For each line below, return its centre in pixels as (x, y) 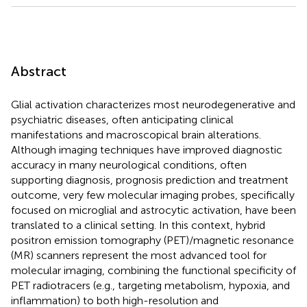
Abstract (39, 71)
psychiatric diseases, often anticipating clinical (122, 119)
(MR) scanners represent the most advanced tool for (139, 255)
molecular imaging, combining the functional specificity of (153, 270)
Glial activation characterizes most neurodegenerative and (153, 104)
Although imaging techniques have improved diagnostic (147, 149)
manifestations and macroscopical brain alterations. (136, 134)
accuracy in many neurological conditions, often (129, 164)
